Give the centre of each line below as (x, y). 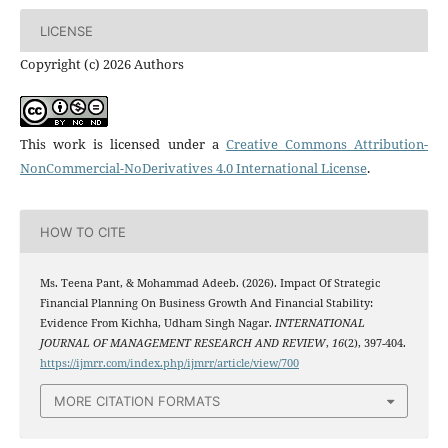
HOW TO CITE (82, 231)
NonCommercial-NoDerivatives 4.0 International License (193, 168)
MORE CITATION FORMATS (137, 400)
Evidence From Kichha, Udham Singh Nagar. (157, 323)
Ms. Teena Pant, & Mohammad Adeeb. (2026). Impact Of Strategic (209, 283)
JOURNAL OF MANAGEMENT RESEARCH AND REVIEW (182, 343)
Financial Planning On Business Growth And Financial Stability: (206, 303)
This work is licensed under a (122, 144)
